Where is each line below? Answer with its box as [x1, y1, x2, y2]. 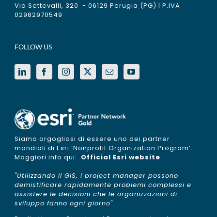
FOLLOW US [15, 42, 52, 51]
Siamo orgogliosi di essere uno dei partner [15, 134, 170, 144]
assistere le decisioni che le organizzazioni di [15, 189, 177, 199]
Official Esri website [79, 153, 160, 162]
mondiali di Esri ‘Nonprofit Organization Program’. [15, 143, 193, 153]
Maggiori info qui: [15, 153, 79, 162]
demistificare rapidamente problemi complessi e [15, 180, 191, 190]
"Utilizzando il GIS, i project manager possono [15, 171, 178, 181]
